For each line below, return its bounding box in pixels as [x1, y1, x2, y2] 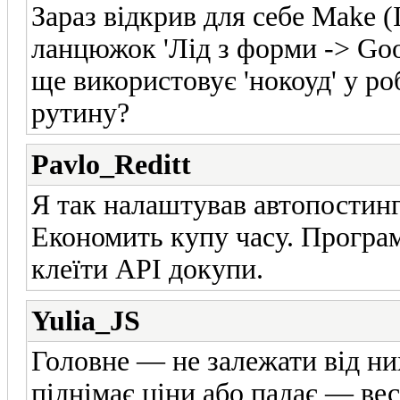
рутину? [31, 96, 129, 129]
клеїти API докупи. [31, 253, 263, 285]
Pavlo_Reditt [31, 148, 191, 180]
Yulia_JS [31, 304, 140, 337]
